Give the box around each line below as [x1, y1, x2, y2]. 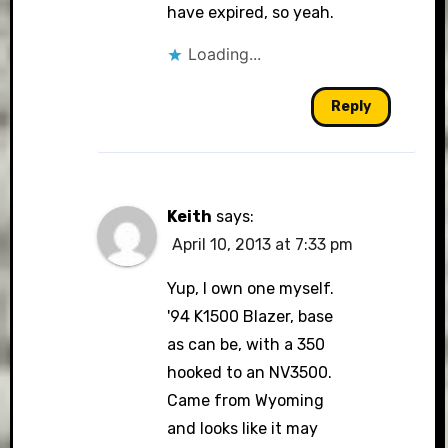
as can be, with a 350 [167, 335, 326, 354]
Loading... [188, 44, 262, 64]
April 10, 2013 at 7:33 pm [172, 235, 354, 254]
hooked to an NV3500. [167, 363, 333, 382]
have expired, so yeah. [167, 3, 335, 22]
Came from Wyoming [167, 391, 325, 410]
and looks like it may [167, 419, 319, 438]
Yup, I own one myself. [167, 279, 335, 298]
